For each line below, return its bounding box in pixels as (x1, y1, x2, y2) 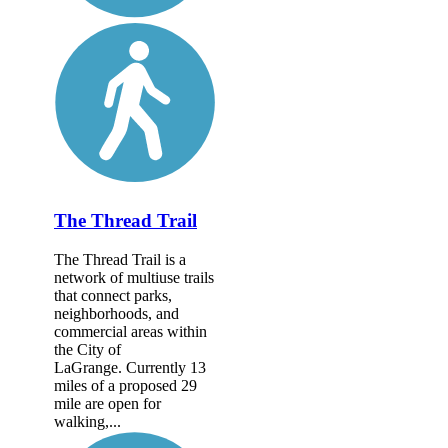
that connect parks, (54, 286, 172, 304)
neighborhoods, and (54, 304, 179, 322)
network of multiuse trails (54, 268, 214, 286)
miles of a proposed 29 (54, 376, 197, 394)
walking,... (54, 412, 121, 430)
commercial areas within (54, 322, 207, 340)
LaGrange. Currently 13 (54, 358, 206, 376)
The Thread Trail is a (54, 250, 186, 268)
